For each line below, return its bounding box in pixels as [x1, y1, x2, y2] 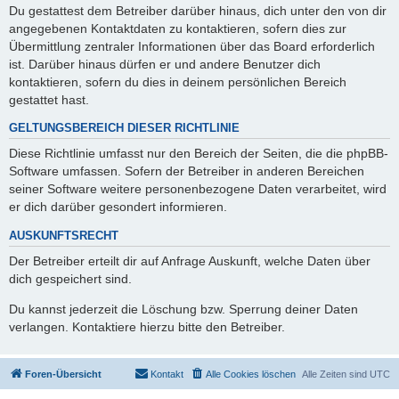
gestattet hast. [9, 92, 89, 107]
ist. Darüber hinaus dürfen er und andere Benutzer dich [9, 56, 321, 71]
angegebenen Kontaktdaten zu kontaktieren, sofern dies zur [9, 20, 346, 36]
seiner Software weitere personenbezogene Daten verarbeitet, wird [9, 182, 387, 197]
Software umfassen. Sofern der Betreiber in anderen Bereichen [9, 164, 364, 179]
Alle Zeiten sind [302, 368, 370, 379]
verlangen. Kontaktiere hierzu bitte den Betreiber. [9, 320, 285, 335]
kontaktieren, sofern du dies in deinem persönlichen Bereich [9, 74, 346, 89]
